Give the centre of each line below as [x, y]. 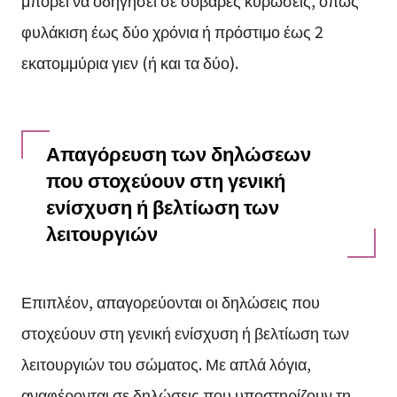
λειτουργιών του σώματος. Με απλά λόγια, [166, 363]
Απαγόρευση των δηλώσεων [178, 152]
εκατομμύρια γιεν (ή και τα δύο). [129, 62]
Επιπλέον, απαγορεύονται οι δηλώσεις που [170, 301]
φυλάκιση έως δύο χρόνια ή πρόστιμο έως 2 [172, 31]
